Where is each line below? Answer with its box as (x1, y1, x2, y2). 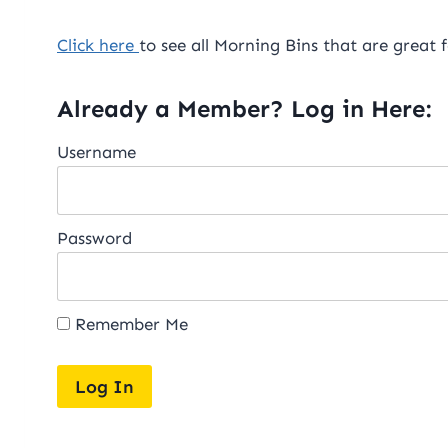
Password (57, 228, 132, 249)
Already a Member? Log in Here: (57, 94, 431, 124)
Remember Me (70, 314, 188, 335)
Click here (57, 35, 139, 56)
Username (57, 142, 136, 163)
